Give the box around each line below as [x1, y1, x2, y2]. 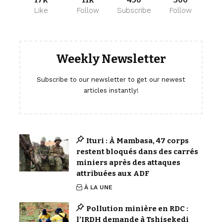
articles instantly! [83, 87, 139, 94]
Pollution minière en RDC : [86, 204, 188, 213]
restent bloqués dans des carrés [76, 147, 198, 156]
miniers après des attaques [76, 158, 180, 167]
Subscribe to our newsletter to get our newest [37, 76, 185, 83]
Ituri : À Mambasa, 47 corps [86, 136, 189, 145]
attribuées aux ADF [76, 169, 149, 178]
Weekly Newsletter [56, 52, 166, 66]
